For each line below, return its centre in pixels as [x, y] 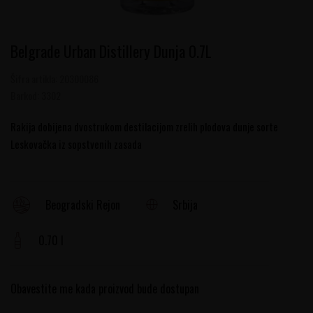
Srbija [185, 205]
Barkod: [26, 95]
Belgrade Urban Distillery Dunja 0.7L [111, 51]
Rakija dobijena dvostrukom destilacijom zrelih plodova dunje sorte [144, 126]
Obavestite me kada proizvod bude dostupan [105, 289]
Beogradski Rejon [83, 205]
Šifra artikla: [35, 79]
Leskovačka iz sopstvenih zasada [76, 144]
